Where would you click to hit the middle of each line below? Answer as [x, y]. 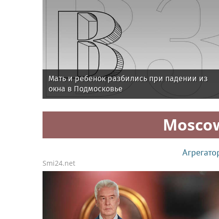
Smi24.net [59, 163]
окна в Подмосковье [86, 89]
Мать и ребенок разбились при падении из [128, 79]
